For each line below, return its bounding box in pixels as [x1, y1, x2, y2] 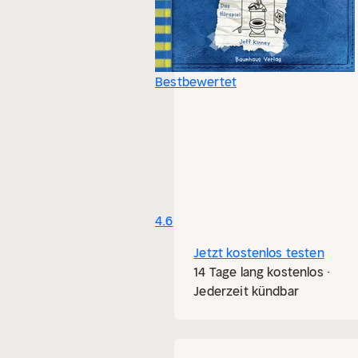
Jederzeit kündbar [193, 283, 299, 299]
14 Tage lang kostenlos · [193, 264, 331, 280]
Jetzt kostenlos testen [193, 245, 324, 261]
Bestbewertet [155, 74, 237, 89]
